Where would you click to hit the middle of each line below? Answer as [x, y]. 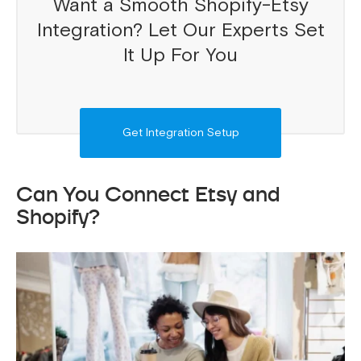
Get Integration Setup [180, 133]
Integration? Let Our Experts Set [180, 31]
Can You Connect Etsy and [148, 195]
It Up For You [180, 56]
